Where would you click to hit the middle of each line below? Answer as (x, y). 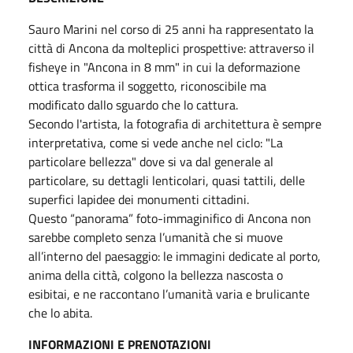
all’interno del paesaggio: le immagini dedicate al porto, (175, 256)
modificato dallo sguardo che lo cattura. (133, 104)
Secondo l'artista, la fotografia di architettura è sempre (175, 123)
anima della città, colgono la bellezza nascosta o (156, 275)
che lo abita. (60, 312)
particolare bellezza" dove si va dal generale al (151, 161)
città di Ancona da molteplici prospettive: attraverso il (171, 48)
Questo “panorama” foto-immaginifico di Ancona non (170, 218)
